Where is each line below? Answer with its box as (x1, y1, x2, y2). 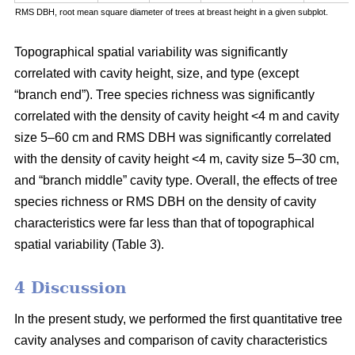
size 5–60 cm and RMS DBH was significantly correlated (14, 130, 331, 144)
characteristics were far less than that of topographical (14, 216, 315, 230)
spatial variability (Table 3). (14, 237, 164, 251)
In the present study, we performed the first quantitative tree (14, 311, 342, 326)
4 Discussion (14, 277, 127, 297)
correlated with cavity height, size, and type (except (14, 66, 299, 80)
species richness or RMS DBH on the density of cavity (14, 194, 316, 208)
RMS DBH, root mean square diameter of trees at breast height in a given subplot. (15, 6, 328, 17)
